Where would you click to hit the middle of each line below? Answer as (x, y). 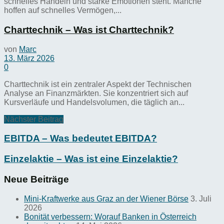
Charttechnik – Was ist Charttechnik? (89, 30)
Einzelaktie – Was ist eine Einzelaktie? (91, 159)
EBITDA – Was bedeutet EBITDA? (80, 138)
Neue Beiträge (36, 179)
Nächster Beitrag (34, 119)
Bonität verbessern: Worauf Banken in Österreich (110, 216)
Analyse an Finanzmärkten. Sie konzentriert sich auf (96, 93)
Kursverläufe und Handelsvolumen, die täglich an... (94, 102)
